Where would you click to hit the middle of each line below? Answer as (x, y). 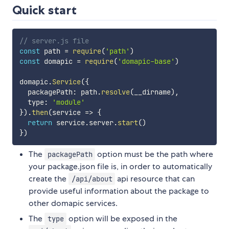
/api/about (92, 179)
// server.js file (54, 41)
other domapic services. (73, 203)
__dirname (152, 92)
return (40, 123)
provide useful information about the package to (119, 191)
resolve (115, 92)
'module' (68, 102)
